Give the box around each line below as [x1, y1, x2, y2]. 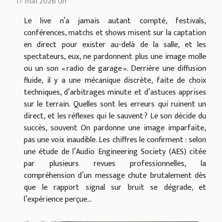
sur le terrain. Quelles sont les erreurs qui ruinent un [24, 97, 206, 111]
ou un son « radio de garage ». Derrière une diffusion [24, 61, 206, 75]
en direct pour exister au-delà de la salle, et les [24, 38, 206, 52]
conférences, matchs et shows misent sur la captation [24, 26, 206, 40]
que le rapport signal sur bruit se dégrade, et [24, 180, 206, 194]
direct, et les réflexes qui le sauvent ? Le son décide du [24, 109, 206, 123]
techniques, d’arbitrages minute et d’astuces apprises [24, 85, 206, 99]
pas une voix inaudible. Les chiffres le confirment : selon [24, 133, 206, 147]
